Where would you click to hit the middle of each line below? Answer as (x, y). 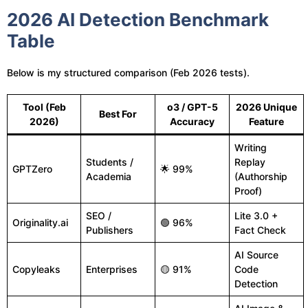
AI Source (256, 255)
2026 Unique (266, 107)
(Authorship (261, 176)
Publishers (110, 230)
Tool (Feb (44, 107)
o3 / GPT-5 (192, 107)
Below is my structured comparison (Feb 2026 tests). (128, 73)
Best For (118, 114)
